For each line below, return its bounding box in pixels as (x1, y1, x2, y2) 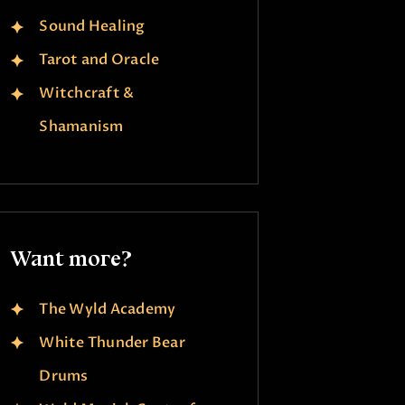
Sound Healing (39, 16, 146, 37)
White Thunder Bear (39, 332, 185, 353)
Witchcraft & (39, 83, 135, 104)
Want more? (10, 245, 133, 272)
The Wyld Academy (39, 298, 176, 319)
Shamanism (39, 117, 124, 137)
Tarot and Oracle (39, 50, 160, 71)
